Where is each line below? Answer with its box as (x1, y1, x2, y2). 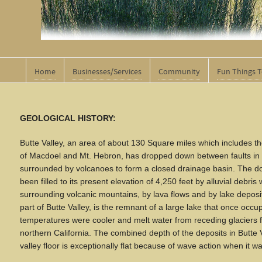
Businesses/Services (72, 67, 142, 77)
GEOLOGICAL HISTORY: (20, 113, 116, 123)
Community (158, 67, 200, 77)
